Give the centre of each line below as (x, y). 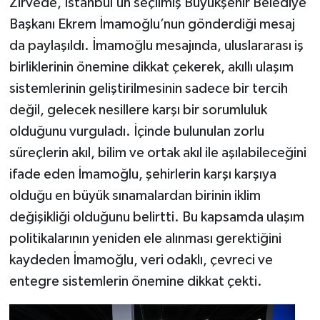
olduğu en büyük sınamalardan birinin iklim (135, 196)
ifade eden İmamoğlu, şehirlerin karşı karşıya (142, 175)
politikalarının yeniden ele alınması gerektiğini (145, 239)
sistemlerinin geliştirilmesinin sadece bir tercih (148, 89)
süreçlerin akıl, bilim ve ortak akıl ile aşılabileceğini (157, 153)
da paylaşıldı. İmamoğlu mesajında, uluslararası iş (156, 46)
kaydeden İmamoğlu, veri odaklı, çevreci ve (141, 260)
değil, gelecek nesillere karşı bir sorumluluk (138, 110)
